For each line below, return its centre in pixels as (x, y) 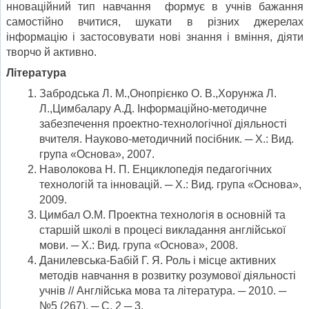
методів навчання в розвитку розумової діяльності (168, 275)
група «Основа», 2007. (97, 154)
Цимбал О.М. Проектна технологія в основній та (162, 215)
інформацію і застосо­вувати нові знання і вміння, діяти (155, 37)
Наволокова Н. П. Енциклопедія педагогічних (156, 169)
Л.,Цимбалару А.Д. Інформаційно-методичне (153, 108)
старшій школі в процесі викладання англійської (162, 230)
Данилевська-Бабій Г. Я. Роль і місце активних (158, 260)
